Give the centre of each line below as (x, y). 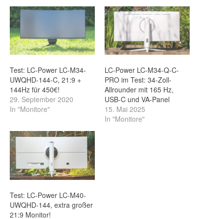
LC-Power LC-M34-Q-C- (142, 70)
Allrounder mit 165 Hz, (139, 90)
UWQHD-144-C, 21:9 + (45, 80)
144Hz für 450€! (35, 90)
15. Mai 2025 (125, 109)
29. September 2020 (42, 99)
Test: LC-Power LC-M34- (48, 70)
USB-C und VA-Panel (137, 99)
